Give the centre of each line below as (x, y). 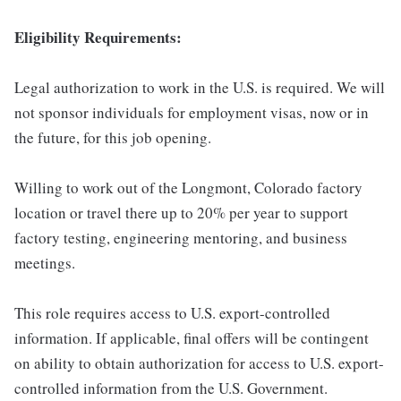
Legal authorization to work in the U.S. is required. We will (200, 87)
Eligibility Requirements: (98, 37)
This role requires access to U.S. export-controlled (172, 313)
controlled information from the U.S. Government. (171, 388)
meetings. (45, 263)
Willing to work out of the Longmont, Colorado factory (188, 188)
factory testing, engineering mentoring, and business (181, 238)
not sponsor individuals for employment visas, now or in (192, 112)
